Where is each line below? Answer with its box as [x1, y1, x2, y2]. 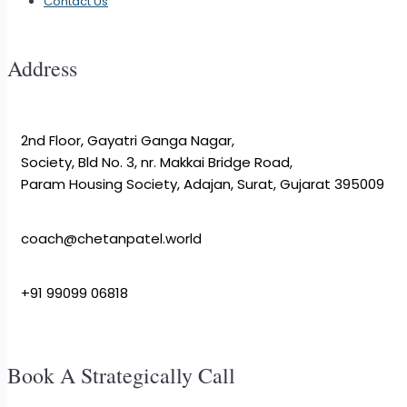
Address [7, 54, 77, 84]
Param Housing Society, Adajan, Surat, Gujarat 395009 [21, 174, 384, 194]
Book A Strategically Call [7, 361, 235, 391]
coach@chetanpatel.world [21, 229, 202, 249]
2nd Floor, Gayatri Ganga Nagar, [21, 131, 234, 151]
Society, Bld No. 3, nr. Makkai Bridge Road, [21, 153, 293, 173]
